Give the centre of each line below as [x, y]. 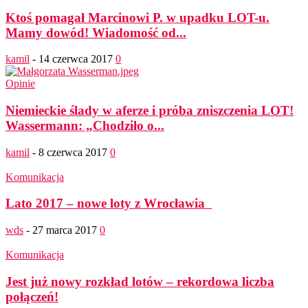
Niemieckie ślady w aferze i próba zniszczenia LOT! [150, 111]
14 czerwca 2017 [76, 59]
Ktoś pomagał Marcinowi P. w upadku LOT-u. [137, 17]
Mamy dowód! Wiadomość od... [96, 32]
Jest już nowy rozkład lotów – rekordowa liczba [140, 281]
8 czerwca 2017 [73, 152]
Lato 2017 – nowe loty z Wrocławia [109, 203]
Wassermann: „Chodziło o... [85, 126]
